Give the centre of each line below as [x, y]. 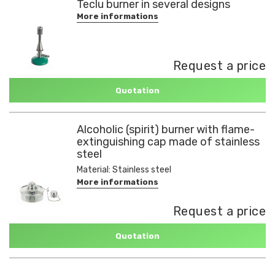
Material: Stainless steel [124, 170]
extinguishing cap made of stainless [168, 142]
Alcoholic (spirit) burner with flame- [166, 130]
